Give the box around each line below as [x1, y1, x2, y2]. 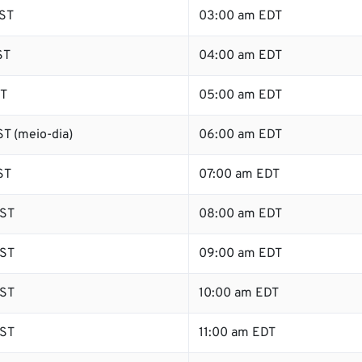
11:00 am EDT [199, 325, 276, 341]
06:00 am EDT [199, 127, 282, 143]
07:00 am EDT [199, 166, 280, 183]
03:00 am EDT [199, 8, 282, 24]
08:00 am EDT [199, 206, 282, 222]
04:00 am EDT [199, 48, 282, 64]
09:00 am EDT [199, 246, 282, 262]
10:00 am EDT [199, 285, 279, 301]
